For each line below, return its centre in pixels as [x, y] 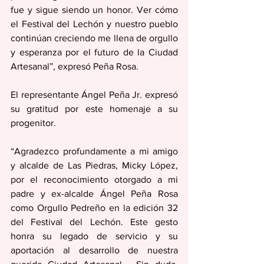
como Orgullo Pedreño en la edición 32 [94, 207]
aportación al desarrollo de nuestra [94, 250]
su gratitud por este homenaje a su [94, 108]
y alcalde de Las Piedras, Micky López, [94, 165]
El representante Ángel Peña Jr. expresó [94, 94]
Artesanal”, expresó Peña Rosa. [75, 66]
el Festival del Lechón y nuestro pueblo [94, 24]
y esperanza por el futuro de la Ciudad [94, 52]
